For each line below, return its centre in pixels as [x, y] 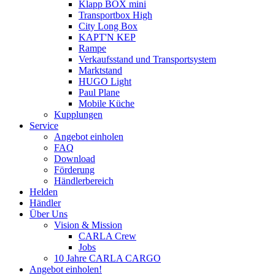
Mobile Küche [107, 104]
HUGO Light [105, 82]
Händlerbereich [84, 181]
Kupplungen [78, 115]
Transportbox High [115, 15]
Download [75, 159]
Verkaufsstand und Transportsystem [147, 60]
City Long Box [108, 26]
